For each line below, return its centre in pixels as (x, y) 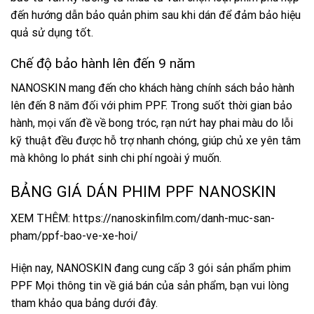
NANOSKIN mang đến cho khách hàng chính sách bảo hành (152, 88)
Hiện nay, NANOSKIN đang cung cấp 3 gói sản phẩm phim (151, 268)
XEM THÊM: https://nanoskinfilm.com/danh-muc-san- (143, 218)
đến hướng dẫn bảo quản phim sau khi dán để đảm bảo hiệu (156, 15)
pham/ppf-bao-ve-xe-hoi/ (74, 235)
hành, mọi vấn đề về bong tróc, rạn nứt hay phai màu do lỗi (152, 123)
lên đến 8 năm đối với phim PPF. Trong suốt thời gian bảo (151, 105)
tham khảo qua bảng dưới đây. (84, 303)
